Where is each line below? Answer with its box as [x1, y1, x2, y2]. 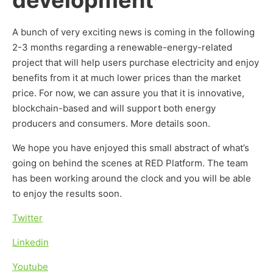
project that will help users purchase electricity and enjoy [12, 57, 259, 68]
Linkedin [12, 236, 49, 248]
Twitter [12, 212, 43, 224]
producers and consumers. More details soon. [12, 118, 210, 129]
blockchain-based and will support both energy [12, 102, 216, 114]
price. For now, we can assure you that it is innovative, [12, 87, 244, 99]
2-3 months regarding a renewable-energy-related [12, 41, 232, 53]
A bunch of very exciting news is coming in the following [12, 26, 255, 38]
